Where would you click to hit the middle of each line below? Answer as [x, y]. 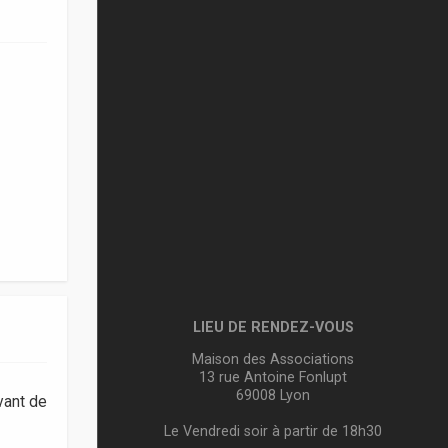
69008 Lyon [273, 395]
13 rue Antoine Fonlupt [273, 377]
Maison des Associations [273, 359]
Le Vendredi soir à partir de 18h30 [273, 431]
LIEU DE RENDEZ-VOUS [273, 327]
